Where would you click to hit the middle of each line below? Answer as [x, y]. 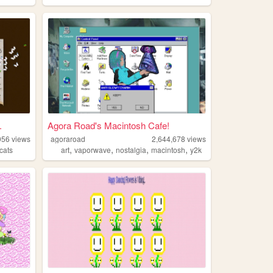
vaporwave [93, 149]
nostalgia [131, 149]
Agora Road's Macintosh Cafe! [108, 125]
